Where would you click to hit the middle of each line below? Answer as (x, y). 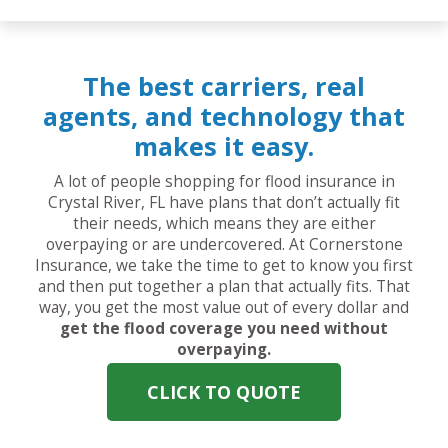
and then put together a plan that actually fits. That (224, 287)
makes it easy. (224, 146)
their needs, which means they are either (224, 224)
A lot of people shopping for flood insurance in (224, 182)
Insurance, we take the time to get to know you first (224, 266)
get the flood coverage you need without (224, 329)
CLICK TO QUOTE (224, 392)
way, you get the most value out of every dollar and (224, 308)
